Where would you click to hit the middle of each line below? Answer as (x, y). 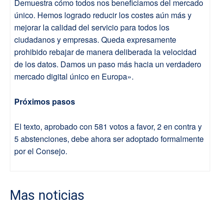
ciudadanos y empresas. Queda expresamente (95, 39)
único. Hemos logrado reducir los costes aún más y (103, 15)
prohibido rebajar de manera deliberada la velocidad (105, 52)
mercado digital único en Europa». (74, 76)
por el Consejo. (41, 151)
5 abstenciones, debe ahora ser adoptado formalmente (109, 138)
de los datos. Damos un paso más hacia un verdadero (108, 64)
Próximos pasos (45, 101)
